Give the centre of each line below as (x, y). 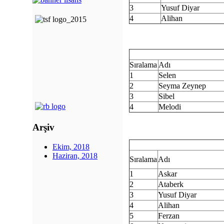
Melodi (170, 107)
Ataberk (171, 184)
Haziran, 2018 (75, 155)
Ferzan (169, 216)
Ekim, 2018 (71, 146)
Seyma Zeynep (182, 86)
